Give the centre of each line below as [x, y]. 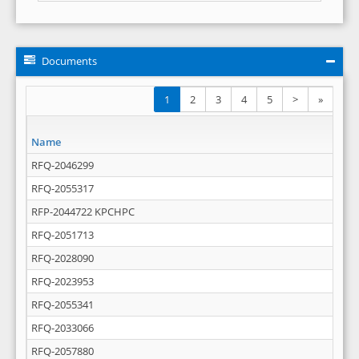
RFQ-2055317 [63, 188]
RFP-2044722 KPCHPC [83, 212]
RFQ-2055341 [63, 305]
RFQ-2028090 [63, 258]
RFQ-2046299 [63, 165]
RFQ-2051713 [63, 235]
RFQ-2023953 [63, 281]
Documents [69, 61]
